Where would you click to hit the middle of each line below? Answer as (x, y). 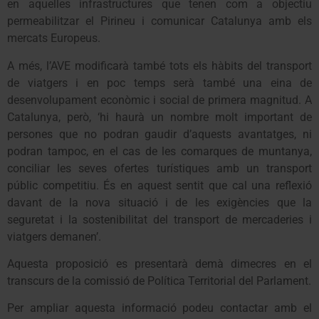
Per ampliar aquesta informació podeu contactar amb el (159, 308)
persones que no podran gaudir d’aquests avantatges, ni (159, 134)
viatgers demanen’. (54, 236)
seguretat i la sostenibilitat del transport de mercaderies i (159, 219)
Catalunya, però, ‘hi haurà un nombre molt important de (159, 117)
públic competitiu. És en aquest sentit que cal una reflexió (159, 185)
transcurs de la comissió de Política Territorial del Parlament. (159, 281)
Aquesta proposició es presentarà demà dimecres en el (159, 264)
